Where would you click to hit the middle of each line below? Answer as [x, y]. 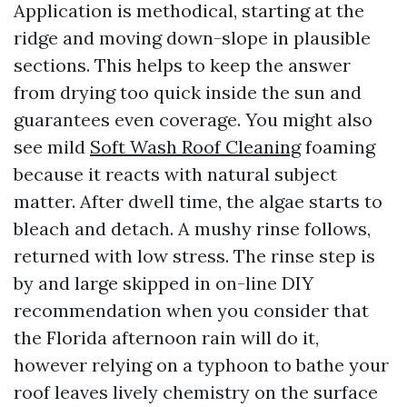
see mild [52, 147]
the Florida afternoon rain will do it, [166, 338]
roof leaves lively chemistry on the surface [196, 392]
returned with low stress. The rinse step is [194, 256]
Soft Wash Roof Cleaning [195, 147]
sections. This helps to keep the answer [182, 65]
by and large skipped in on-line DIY [164, 283]
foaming [338, 147]
